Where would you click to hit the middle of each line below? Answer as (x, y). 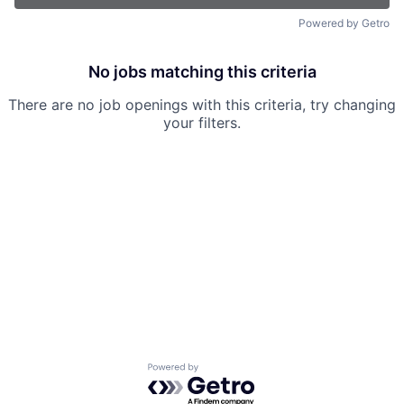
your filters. (202, 123)
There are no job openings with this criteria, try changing (202, 105)
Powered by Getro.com (226, 371)
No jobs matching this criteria (202, 72)
